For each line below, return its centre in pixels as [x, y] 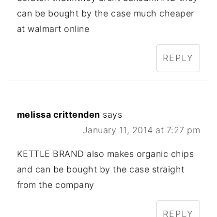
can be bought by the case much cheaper [105, 13]
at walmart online [53, 29]
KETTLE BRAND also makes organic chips [105, 154]
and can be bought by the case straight [101, 169]
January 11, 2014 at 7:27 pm [141, 130]
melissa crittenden [58, 114]
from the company [55, 185]
